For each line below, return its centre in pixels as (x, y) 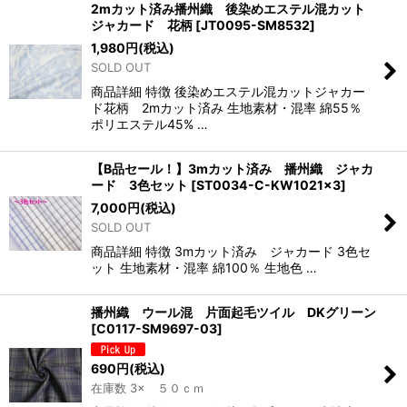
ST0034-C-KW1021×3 (268, 185)
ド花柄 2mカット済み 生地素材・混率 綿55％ (226, 108)
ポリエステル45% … (149, 124)
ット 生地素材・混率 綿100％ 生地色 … (204, 268)
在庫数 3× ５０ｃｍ (148, 388)
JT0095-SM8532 (255, 25)
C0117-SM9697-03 (157, 329)
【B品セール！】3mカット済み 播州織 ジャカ (232, 169)
